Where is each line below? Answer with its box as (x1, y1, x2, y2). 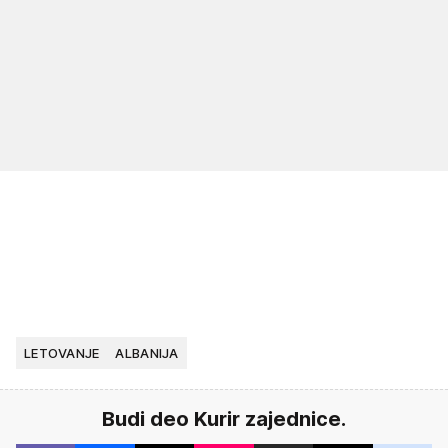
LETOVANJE (24, 344, 100, 361)
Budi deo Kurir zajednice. (102, 406, 346, 431)
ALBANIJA (115, 344, 179, 361)
